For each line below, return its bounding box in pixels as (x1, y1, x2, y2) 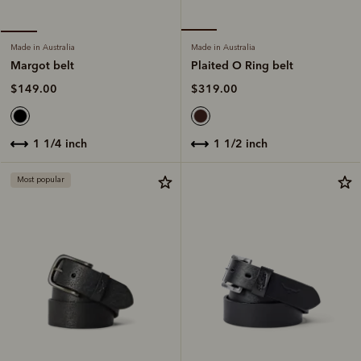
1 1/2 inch (221, 135, 268, 151)
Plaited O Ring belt (191, 57, 293, 73)
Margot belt (10, 57, 74, 73)
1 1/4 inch (40, 135, 87, 151)
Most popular (17, 174, 64, 185)
